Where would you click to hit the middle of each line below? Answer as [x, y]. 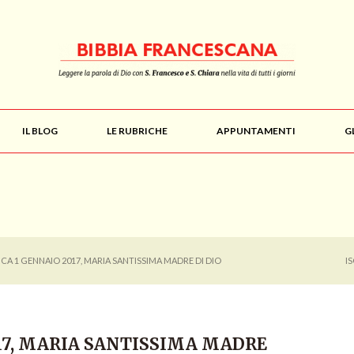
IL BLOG [40, 131]
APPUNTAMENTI [256, 131]
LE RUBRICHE [137, 131]
